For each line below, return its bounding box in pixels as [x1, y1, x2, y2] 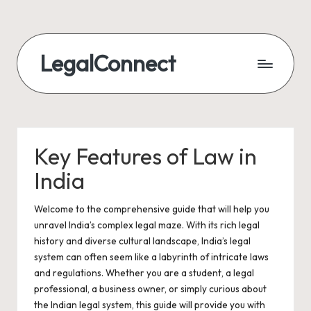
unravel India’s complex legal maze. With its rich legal [34, 219, 260, 231]
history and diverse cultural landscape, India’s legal [34, 235, 251, 247]
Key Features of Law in [34, 142, 257, 170]
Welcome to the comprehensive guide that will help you [34, 203, 269, 215]
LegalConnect [40, 49, 176, 77]
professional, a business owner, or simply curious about [34, 283, 267, 295]
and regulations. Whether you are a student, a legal [34, 267, 254, 279]
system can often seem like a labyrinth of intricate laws [34, 251, 269, 263]
